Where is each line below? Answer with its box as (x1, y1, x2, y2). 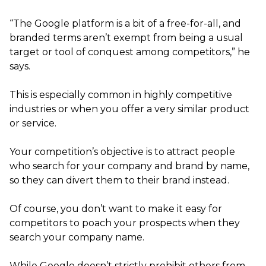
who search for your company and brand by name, (9, 160, 249, 172)
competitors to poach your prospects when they (9, 217, 240, 229)
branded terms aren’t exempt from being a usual (9, 31, 243, 43)
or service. (9, 117, 56, 129)
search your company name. (9, 231, 144, 243)
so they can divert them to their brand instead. (9, 174, 229, 186)
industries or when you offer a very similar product (9, 103, 249, 115)
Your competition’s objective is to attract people (9, 145, 235, 157)
